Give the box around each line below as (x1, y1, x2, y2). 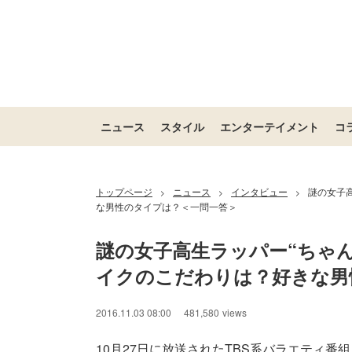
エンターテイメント (220, 119, 319, 134)
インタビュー (231, 185, 288, 198)
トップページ (96, 185, 152, 198)
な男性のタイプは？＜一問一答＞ (96, 200, 237, 213)
